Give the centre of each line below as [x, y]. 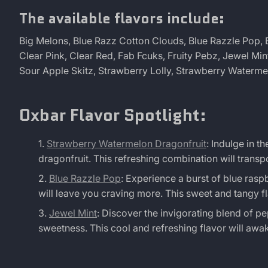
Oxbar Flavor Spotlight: [113, 115]
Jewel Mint [73, 213]
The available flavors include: [122, 18]
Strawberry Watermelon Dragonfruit [127, 143]
